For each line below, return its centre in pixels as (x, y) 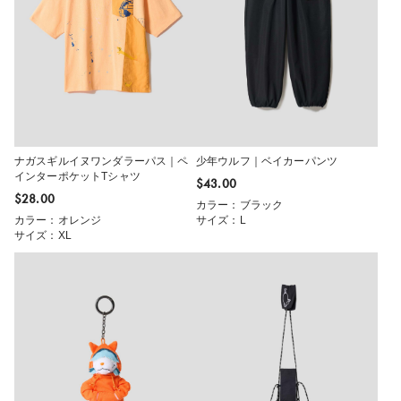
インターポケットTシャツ (77, 176)
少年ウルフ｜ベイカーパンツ (267, 161)
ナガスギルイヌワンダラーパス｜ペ (102, 161)
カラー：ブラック (240, 205)
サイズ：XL (43, 235)
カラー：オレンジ (58, 220)
